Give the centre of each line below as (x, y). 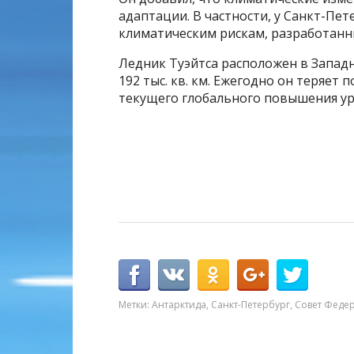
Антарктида (179, 305)
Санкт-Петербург (250, 305)
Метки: (135, 305)
